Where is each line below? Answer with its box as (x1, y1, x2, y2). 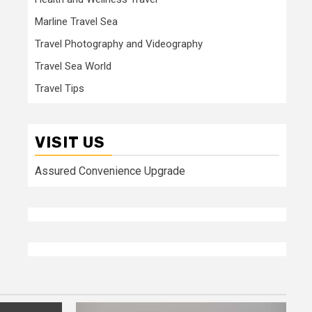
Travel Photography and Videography (35, 37, 203, 50)
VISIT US (35, 132, 105, 152)
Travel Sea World (35, 59, 111, 72)
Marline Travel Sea (35, 15, 118, 28)
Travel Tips (35, 81, 84, 95)
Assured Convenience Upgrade (35, 164, 185, 178)
